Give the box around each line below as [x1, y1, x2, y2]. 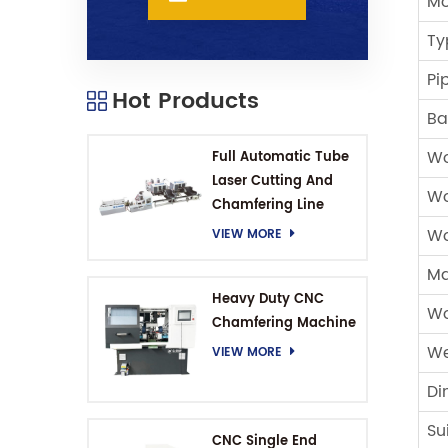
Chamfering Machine [211, 313, 356, 334]
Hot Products [112, 83, 259, 121]
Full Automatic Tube [211, 147, 349, 169]
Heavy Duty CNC [211, 289, 324, 310]
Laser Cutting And [211, 171, 333, 193]
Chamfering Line [211, 195, 324, 217]
